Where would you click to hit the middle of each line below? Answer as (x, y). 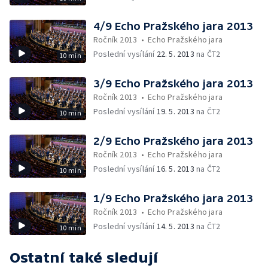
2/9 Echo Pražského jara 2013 (173, 141)
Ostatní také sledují (84, 258)
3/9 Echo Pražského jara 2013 (173, 83)
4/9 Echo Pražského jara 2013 (173, 26)
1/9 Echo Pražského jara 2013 (173, 198)
